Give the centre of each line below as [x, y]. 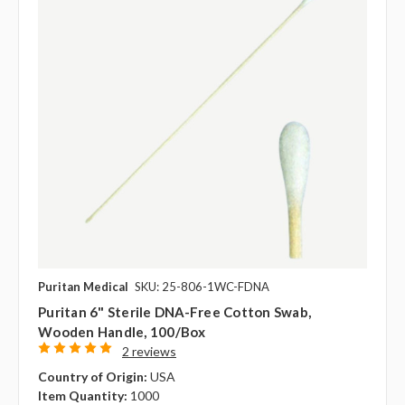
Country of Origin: [93, 377]
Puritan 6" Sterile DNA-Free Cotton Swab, [174, 312]
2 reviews [149, 352]
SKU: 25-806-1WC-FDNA [202, 287]
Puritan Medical [83, 287]
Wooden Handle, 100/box [122, 332]
